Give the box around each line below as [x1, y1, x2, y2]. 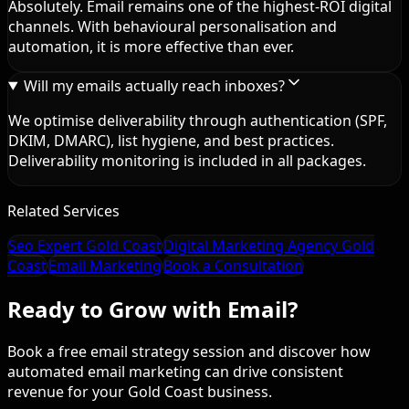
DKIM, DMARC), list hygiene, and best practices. [8, 130, 334, 151]
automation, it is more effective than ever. [8, 36, 294, 57]
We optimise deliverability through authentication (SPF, [8, 110, 387, 131]
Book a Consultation [163, 255, 303, 276]
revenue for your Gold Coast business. [7, 382, 272, 403]
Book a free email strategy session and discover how [7, 341, 371, 362]
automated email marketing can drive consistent [7, 362, 343, 383]
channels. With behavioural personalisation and [8, 16, 337, 37]
